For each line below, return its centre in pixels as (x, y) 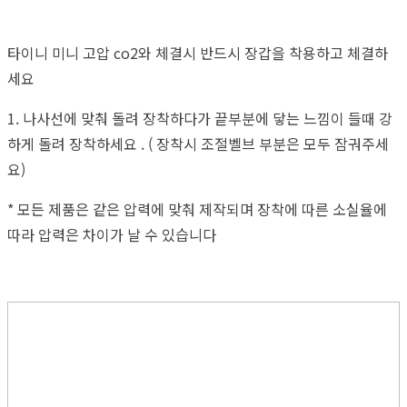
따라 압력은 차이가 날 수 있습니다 (115, 234)
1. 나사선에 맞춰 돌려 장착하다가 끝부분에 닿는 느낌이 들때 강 (200, 118)
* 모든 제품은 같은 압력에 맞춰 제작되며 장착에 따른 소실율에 (197, 208)
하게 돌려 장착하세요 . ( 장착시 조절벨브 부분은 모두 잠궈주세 (198, 143)
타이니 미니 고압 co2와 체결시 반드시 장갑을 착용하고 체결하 (198, 52)
